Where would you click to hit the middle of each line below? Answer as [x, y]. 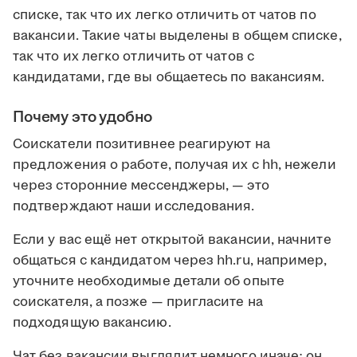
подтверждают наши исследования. [134, 207]
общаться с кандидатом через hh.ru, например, [170, 261]
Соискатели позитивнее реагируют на [141, 145]
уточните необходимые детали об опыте [149, 282]
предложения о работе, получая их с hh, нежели [175, 165]
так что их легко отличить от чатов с [133, 57]
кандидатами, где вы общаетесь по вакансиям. [169, 78]
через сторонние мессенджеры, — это [141, 186]
